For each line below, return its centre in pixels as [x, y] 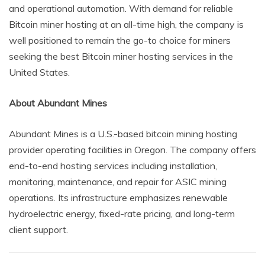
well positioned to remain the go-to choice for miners [120, 40]
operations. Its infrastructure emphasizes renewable [118, 197]
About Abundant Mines [58, 103]
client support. [38, 229]
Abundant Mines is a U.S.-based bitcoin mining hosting [123, 133]
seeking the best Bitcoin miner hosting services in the [121, 56]
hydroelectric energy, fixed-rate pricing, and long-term [122, 213]
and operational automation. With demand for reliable [121, 8]
